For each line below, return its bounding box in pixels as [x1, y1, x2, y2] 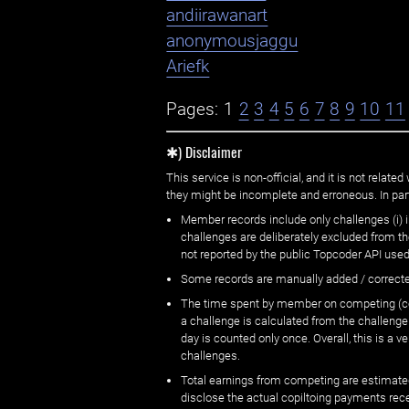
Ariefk [166, 57, 210, 78]
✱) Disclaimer [166, 140, 243, 163]
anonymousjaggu [166, 31, 299, 52]
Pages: [166, 99, 219, 120]
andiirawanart [166, 5, 268, 26]
